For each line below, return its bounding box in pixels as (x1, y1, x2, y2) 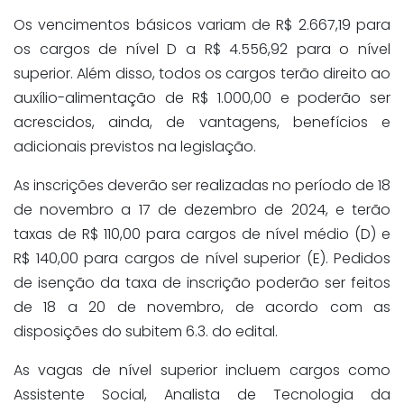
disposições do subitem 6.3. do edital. (14, 321, 278, 343)
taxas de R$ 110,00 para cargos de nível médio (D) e (14, 224, 390, 245)
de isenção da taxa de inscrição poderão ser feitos (14, 272, 390, 294)
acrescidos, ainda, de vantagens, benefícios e (14, 112, 390, 133)
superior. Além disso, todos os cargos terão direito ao (14, 63, 390, 85)
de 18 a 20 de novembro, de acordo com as (14, 297, 390, 318)
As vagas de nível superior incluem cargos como (14, 360, 390, 381)
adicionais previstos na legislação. (14, 136, 256, 158)
